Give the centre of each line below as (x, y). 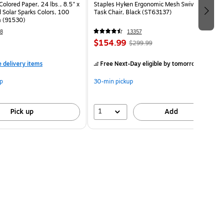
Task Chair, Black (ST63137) (133, 12)
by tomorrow (180, 64)
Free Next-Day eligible (131, 64)
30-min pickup (113, 81)
